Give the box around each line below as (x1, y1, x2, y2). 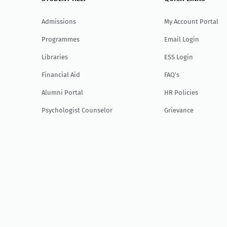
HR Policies (164, 88, 199, 96)
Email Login (164, 35, 200, 43)
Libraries (42, 53, 68, 61)
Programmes (42, 35, 80, 43)
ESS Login (164, 53, 194, 61)
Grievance (164, 106, 194, 114)
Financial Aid (42, 70, 81, 79)
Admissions (42, 17, 77, 25)
